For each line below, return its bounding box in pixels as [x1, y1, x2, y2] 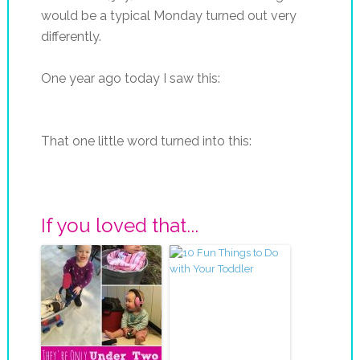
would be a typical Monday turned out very [40, 7, 297, 23]
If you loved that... [40, 213, 198, 237]
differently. [40, 28, 101, 44]
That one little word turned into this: [40, 133, 252, 149]
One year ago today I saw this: [40, 70, 220, 86]
